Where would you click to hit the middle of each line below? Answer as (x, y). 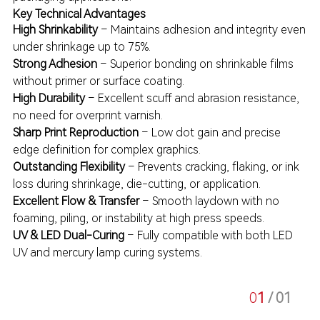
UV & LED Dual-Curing (68, 235)
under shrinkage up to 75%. (81, 47)
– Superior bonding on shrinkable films (195, 64)
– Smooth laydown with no (209, 201)
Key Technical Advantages (79, 14)
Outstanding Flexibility (69, 167)
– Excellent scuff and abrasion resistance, (192, 98)
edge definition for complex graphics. (106, 150)
